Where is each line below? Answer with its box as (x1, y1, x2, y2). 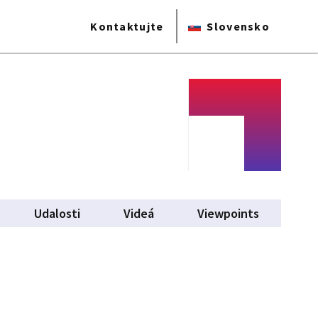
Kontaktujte (90, 19, 164, 33)
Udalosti (34, 205, 81, 221)
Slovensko (207, 19, 270, 33)
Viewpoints (197, 205, 260, 221)
